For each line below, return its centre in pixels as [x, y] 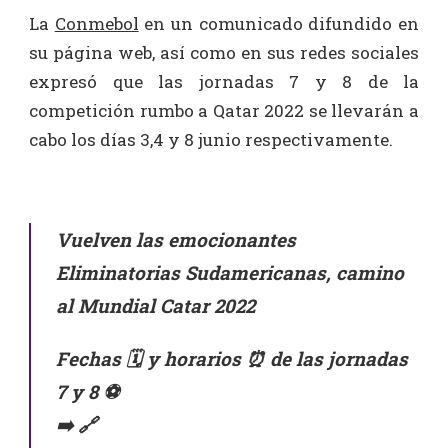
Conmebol [96, 23]
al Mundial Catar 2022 [155, 305]
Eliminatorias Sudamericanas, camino [230, 272]
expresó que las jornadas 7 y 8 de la [224, 81]
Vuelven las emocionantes [176, 239]
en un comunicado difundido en [279, 23]
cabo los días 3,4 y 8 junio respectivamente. [211, 139]
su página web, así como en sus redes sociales [224, 52]
